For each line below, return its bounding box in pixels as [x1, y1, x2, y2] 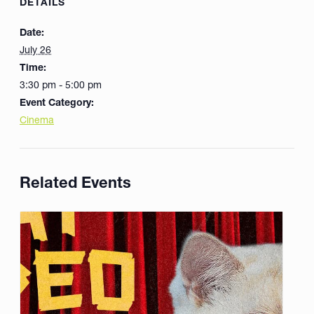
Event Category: [20, 96, 94, 109]
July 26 [20, 43, 51, 57]
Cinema [20, 114, 54, 127]
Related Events [20, 173, 131, 193]
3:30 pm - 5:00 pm [20, 78, 102, 92]
